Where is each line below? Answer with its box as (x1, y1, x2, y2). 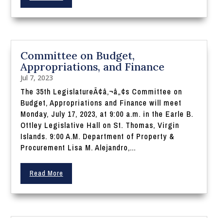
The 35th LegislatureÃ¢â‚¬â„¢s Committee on (20, 86, 182, 97)
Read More (29, 169, 63, 178)
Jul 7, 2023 (20, 73, 54, 83)
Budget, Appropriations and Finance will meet (20, 97, 182, 109)
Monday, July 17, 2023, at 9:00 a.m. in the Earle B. (20, 109, 194, 120)
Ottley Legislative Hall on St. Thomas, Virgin (20, 120, 180, 131)
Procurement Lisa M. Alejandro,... (20, 142, 136, 153)
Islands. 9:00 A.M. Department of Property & (20, 131, 175, 142)
